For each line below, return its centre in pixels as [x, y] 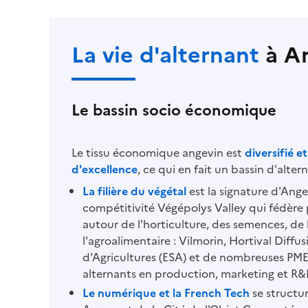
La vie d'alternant [168, 53]
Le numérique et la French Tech [166, 292]
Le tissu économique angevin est [158, 152]
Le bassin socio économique [174, 109]
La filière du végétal [134, 190]
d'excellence [104, 168]
